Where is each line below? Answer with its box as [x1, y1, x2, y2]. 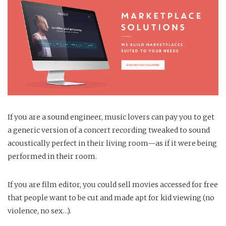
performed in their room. [8, 151, 97, 161]
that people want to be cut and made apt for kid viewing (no [8, 193, 214, 202]
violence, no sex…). [8, 206, 71, 215]
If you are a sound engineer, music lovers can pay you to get [8, 112, 214, 122]
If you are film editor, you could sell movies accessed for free [8, 180, 218, 189]
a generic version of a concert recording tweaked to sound [8, 125, 210, 135]
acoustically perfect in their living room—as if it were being [8, 138, 217, 148]
